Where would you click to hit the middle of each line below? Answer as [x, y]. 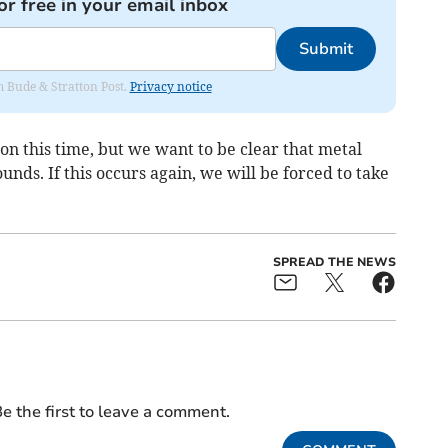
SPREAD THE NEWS [334, 262]
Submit [325, 49]
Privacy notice [170, 87]
